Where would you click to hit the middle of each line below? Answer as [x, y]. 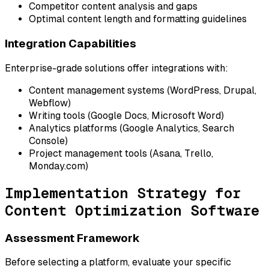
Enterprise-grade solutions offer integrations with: [116, 68]
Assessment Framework [72, 238]
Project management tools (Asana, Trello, [121, 153]
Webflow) [50, 103]
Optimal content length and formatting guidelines [138, 19]
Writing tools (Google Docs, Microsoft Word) [126, 115]
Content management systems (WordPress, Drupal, [143, 90]
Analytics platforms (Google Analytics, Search [131, 128]
